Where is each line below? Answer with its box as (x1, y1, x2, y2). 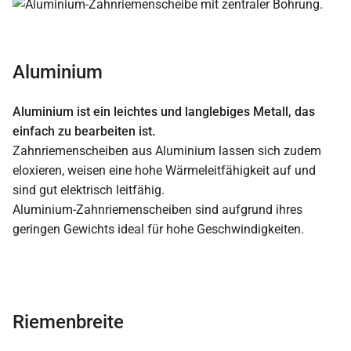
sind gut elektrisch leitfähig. (13, 183, 165, 198)
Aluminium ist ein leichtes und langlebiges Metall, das (13, 104, 315, 120)
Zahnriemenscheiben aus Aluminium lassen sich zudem (13, 143, 321, 159)
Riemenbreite (13, 311, 124, 334)
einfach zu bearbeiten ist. (13, 124, 155, 139)
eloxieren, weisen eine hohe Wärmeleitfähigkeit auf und (13, 163, 316, 179)
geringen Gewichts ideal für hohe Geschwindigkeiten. (13, 222, 304, 237)
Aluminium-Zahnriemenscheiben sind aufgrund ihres (13, 202, 302, 218)
